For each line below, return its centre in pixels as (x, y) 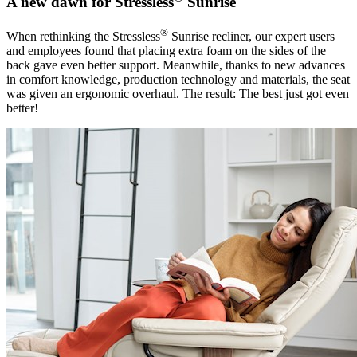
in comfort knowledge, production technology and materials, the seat (178, 80)
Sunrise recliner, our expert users (251, 37)
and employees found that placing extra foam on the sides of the (166, 51)
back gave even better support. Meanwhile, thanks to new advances (176, 65)
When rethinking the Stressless (83, 37)
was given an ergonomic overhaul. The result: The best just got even (178, 94)
